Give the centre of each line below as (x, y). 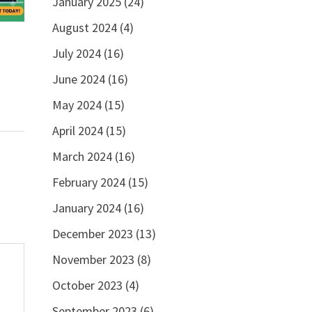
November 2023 (93, 259)
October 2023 (87, 285)
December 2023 (92, 234)
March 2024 (82, 156)
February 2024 (88, 182)
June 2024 (78, 79)
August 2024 (84, 28)
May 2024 (77, 105)
